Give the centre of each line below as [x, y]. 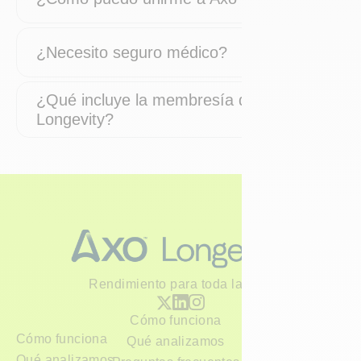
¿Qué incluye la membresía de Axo [162, 100]
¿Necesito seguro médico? [132, 52]
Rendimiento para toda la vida [180, 284]
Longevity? [75, 119]
